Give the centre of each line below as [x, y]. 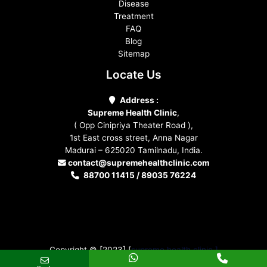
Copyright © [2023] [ [90, 249]
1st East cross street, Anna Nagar [133, 138]
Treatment [133, 16]
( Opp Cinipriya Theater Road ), [133, 125]
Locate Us [133, 75]
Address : [139, 100]
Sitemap [133, 54]
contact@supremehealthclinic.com [139, 163]
